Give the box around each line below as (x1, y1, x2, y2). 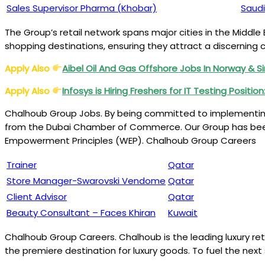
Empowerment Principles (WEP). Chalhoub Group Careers (5, 134, 256, 147)
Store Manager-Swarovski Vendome (7, 174, 166, 187)
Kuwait (168, 206, 198, 219)
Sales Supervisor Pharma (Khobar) (7, 1, 157, 14)
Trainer (7, 158, 37, 171)
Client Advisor (7, 190, 67, 203)
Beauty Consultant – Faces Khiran (7, 206, 156, 219)
